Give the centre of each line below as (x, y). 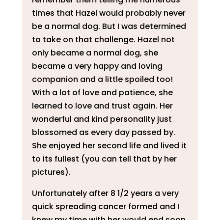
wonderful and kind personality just (102, 119)
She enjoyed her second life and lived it (109, 145)
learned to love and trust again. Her (102, 106)
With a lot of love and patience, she (102, 92)
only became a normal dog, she (95, 53)
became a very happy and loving (97, 66)
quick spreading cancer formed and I (105, 206)
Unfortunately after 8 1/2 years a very (105, 193)
